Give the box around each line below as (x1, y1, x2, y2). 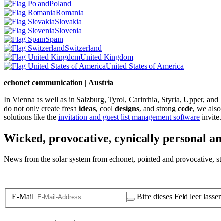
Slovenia (55, 26, 82, 35)
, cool (96, 104, 115, 112)
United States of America (106, 61, 184, 70)
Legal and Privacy (4, 171, 61, 180)
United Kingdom (80, 52, 133, 61)
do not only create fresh (4, 104, 79, 112)
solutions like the (4, 112, 58, 121)
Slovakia (55, 17, 82, 26)
